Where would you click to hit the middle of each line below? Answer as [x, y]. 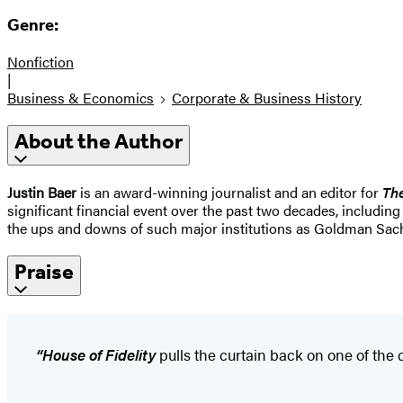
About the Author [99, 142]
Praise [44, 271]
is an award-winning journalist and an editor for [229, 192]
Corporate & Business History [267, 98]
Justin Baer [42, 192]
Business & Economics [81, 98]
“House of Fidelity [96, 354]
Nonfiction [40, 62]
